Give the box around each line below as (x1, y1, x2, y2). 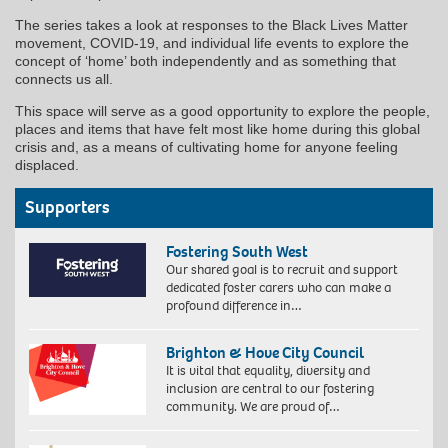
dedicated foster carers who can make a (165, 277, 391, 297)
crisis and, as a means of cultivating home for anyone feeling (15, 138, 398, 155)
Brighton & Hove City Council (165, 341, 364, 363)
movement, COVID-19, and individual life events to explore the (15, 34, 409, 51)
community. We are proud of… (165, 396, 340, 416)
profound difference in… (165, 295, 302, 315)
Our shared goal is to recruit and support (165, 259, 398, 279)
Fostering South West (165, 240, 308, 262)
